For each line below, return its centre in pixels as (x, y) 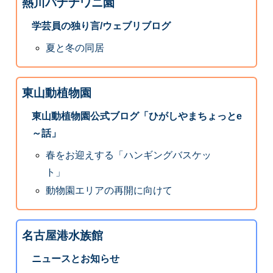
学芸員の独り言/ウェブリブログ (101, 26)
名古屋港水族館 (62, 236)
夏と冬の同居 (75, 48)
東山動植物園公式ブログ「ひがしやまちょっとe (136, 116)
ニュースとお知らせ (75, 259)
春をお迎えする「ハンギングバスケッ (129, 155)
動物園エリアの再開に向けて (109, 190)
